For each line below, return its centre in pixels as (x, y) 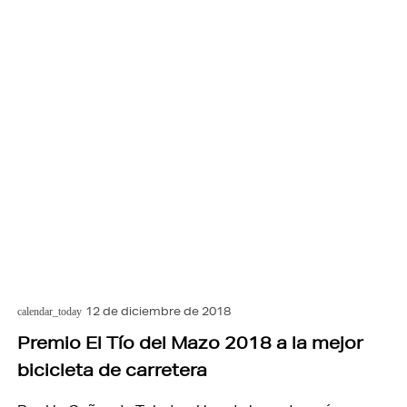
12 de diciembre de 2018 (159, 312)
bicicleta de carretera (112, 370)
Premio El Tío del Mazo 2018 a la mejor (190, 343)
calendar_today (49, 312)
